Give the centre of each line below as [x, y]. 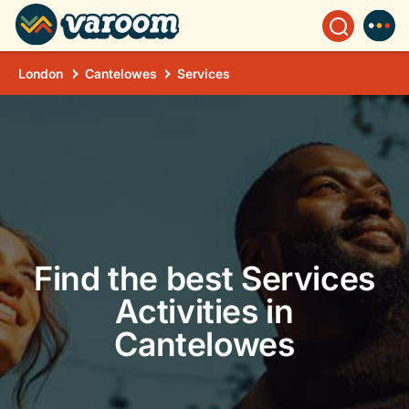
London [41, 73]
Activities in [204, 311]
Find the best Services [204, 278]
